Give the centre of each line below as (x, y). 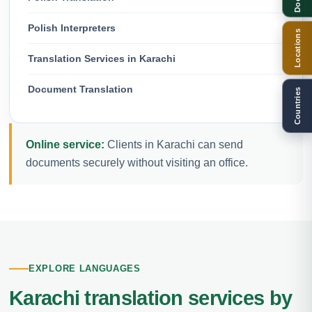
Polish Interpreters (72, 28)
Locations (297, 48)
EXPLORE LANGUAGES (85, 268)
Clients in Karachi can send (174, 144)
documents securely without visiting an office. (137, 162)
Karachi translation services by (151, 298)
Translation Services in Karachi (102, 58)
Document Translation (80, 89)
